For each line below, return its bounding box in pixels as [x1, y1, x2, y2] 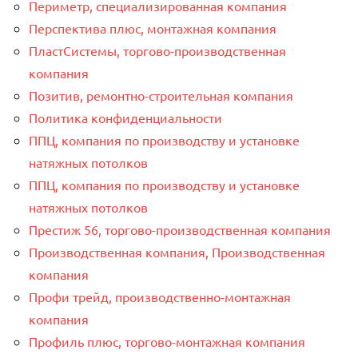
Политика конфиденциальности [29, 109, 222, 125]
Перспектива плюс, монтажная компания [29, 19, 276, 36]
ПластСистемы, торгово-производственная [29, 42, 286, 58]
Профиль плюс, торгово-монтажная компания [29, 332, 305, 349]
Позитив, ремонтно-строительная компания [29, 86, 293, 103]
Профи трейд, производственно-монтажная [29, 288, 291, 304]
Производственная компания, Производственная [29, 243, 325, 260]
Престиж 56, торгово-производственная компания [29, 221, 331, 237]
